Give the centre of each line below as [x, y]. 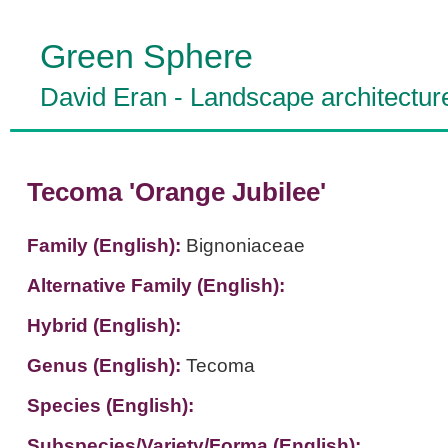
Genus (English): [106, 365]
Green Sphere [146, 56]
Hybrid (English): [103, 325]
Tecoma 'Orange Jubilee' [176, 192]
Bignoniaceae [245, 245]
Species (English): [110, 405]
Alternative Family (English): [155, 285]
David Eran [103, 97]
